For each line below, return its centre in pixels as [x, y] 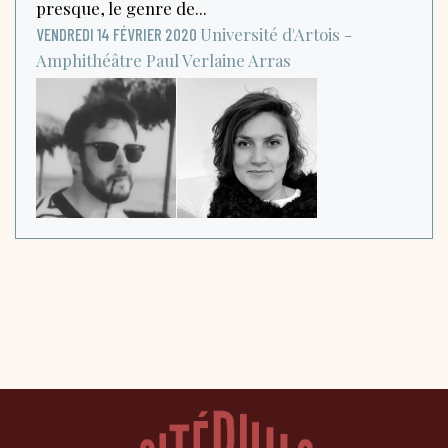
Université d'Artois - [276, 33]
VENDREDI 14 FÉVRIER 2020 [116, 33]
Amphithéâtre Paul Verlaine [140, 59]
